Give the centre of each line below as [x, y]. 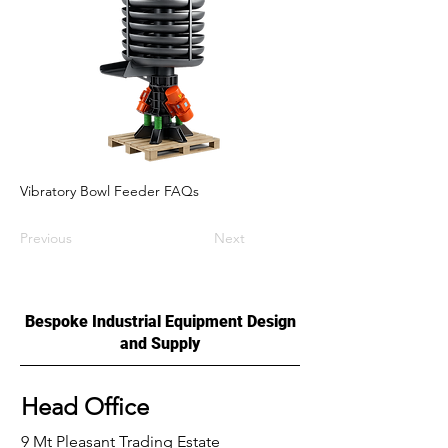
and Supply [160, 343]
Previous [46, 238]
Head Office [85, 406]
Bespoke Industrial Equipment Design [160, 321]
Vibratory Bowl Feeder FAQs [109, 191]
